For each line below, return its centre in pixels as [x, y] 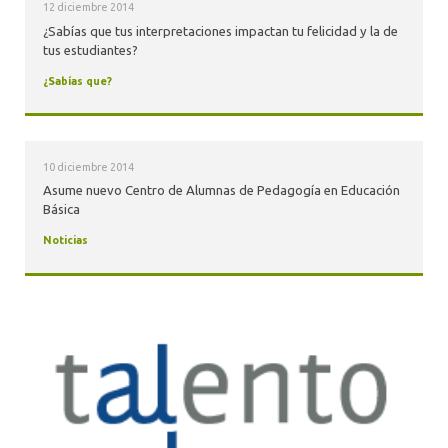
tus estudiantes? [90, 49]
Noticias [65, 240]
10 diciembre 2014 [88, 166]
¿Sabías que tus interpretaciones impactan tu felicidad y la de [220, 30]
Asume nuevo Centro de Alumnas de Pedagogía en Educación [221, 190]
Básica [61, 209]
